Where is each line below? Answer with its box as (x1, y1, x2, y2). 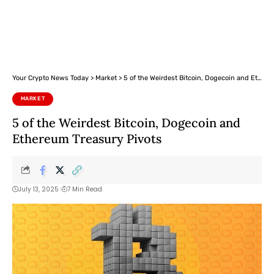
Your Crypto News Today (12, 74, 89, 82)
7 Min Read (67, 184, 102, 194)
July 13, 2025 (18, 184, 59, 194)
